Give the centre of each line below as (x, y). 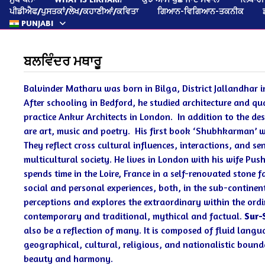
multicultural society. (69, 159)
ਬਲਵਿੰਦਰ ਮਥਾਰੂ (63, 61)
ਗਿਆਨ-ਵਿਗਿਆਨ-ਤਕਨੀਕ (201, 11)
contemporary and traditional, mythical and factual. (133, 216)
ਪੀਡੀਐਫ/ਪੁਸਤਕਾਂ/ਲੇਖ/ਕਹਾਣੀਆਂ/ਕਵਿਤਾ (74, 11)
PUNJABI (37, 22)
